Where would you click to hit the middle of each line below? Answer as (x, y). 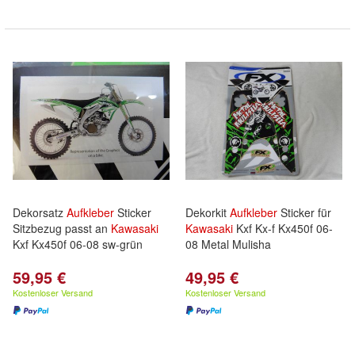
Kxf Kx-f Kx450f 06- (283, 228)
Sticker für (304, 212)
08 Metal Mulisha (228, 244)
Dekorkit (208, 212)
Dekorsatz (40, 212)
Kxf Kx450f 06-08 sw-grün (78, 244)
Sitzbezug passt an (62, 228)
